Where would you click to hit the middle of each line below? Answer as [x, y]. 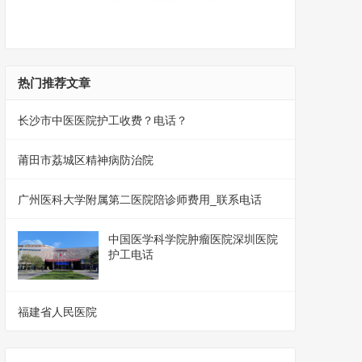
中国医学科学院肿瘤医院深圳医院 [193, 240]
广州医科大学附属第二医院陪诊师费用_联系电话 [140, 200]
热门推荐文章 [54, 83]
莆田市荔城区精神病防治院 [86, 160]
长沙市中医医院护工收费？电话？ [103, 121]
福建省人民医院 [57, 312]
